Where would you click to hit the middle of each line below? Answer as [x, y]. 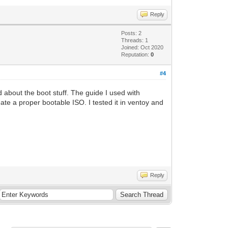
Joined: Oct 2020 [142, 47]
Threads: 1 [135, 40]
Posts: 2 [132, 33]
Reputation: [136, 54]
